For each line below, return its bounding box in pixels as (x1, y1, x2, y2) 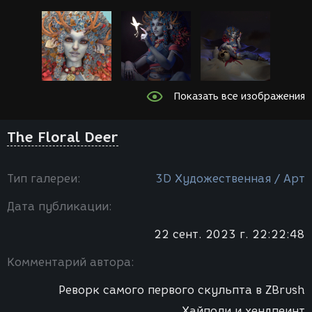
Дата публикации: (7, 200, 112, 213)
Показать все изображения (173, 90, 305, 102)
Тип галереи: (7, 172, 81, 185)
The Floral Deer (7, 129, 118, 146)
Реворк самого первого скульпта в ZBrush (58, 283, 305, 297)
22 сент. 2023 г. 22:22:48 (154, 228, 305, 241)
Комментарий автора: (7, 256, 134, 269)
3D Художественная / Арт (155, 172, 305, 185)
